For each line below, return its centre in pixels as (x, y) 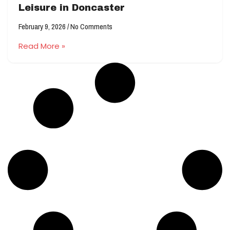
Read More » (42, 46)
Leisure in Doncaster (72, 8)
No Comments (91, 26)
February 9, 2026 (43, 26)
